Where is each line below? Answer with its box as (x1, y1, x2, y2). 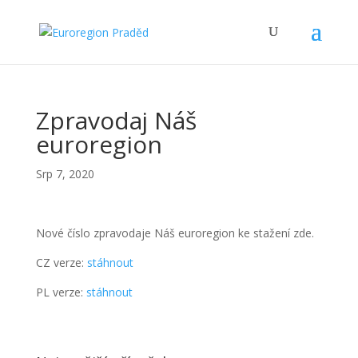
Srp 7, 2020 (35, 166, 94, 181)
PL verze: (35, 284, 86, 300)
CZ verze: (35, 255, 87, 270)
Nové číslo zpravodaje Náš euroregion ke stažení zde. (35, 225, 314, 241)
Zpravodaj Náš (35, 104, 197, 137)
